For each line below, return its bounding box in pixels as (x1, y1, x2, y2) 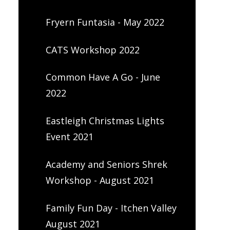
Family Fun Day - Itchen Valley (45, 201, 177, 214)
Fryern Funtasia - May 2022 (45, 15, 164, 28)
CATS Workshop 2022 (45, 43, 140, 56)
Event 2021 (45, 130, 93, 143)
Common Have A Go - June (45, 71, 160, 84)
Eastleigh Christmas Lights (45, 114, 164, 127)
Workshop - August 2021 (45, 174, 154, 186)
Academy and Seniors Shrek (45, 158, 167, 170)
